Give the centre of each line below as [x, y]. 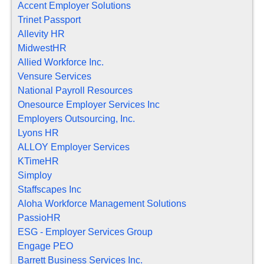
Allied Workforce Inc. [61, 62]
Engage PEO [45, 246]
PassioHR [39, 218]
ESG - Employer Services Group [85, 232]
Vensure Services [55, 77]
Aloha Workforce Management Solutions [102, 204]
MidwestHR [42, 48]
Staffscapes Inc [49, 190]
